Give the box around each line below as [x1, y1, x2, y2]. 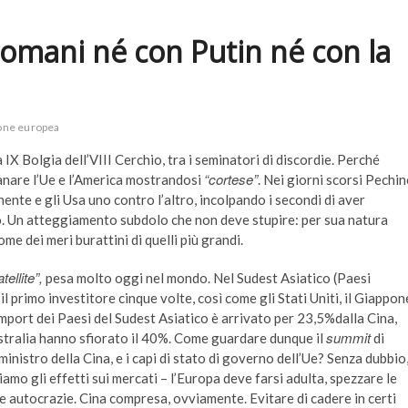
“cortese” [204, 169, 258, 189]
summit [326, 328, 371, 348]
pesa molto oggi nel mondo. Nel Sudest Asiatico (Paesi [43, 270, 371, 287]
